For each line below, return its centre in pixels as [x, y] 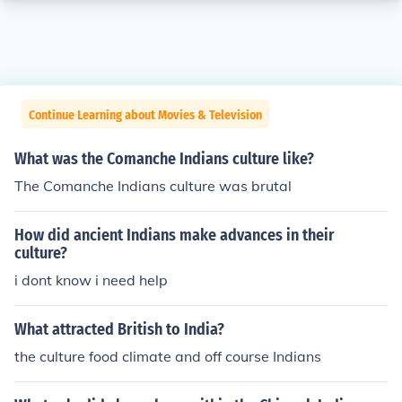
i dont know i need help [91, 280]
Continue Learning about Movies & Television [145, 115]
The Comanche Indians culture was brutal [153, 186]
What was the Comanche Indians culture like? [164, 159]
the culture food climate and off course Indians [168, 356]
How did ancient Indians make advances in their [175, 235]
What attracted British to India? [119, 329]
